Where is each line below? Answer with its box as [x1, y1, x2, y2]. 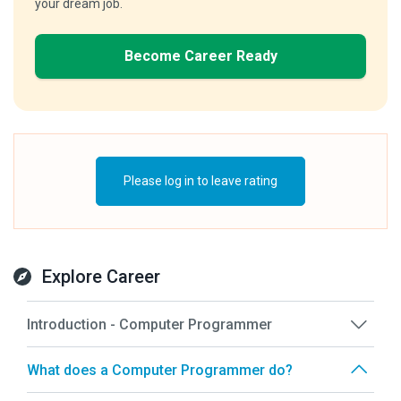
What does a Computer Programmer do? [27, 361, 293, 379]
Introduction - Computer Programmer [27, 315, 272, 333]
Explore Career [42, 266, 160, 288]
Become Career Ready [124, 47, 277, 65]
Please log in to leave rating [124, 174, 277, 189]
